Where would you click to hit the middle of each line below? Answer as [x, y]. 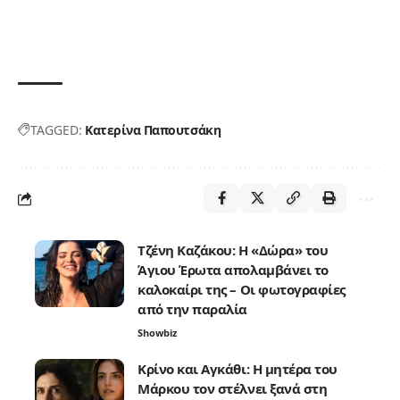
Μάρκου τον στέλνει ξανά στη [233, 389]
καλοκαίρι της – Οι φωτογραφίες [242, 290]
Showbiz [157, 333]
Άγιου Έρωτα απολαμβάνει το [233, 270]
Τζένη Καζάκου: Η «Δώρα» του [233, 250]
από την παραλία [192, 309]
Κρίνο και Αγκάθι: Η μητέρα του [237, 369]
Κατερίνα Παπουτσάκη [153, 130]
